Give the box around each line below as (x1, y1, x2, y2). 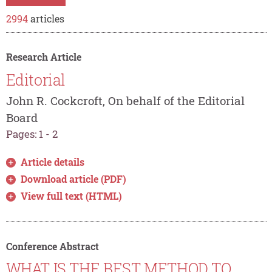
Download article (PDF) (21, 172, 127, 185)
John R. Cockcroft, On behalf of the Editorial (5, 92, 245, 108)
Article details (21, 155, 85, 168)
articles (27, 12, 64, 25)
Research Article (5, 50, 81, 64)
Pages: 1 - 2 (5, 126, 58, 141)
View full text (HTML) (21, 189, 123, 202)
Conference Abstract (5, 239, 99, 253)
